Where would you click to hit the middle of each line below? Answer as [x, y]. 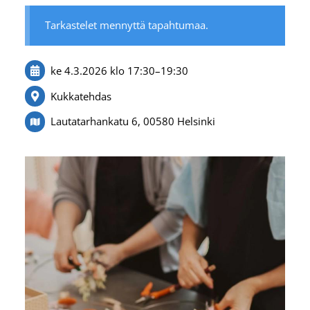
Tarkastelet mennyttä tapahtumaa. [127, 25]
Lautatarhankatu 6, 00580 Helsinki [133, 121]
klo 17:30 [132, 70]
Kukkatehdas [81, 96]
